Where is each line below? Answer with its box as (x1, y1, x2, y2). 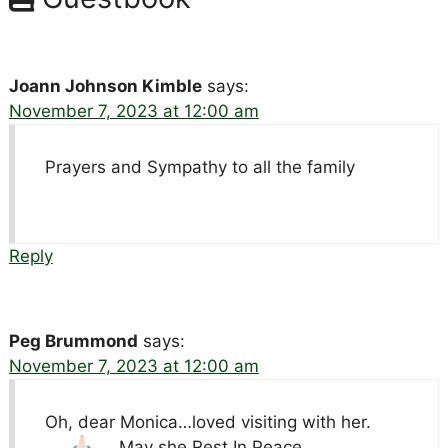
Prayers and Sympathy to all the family (44, 156, 355, 177)
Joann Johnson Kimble (8, 75, 202, 96)
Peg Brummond (8, 330, 138, 351)
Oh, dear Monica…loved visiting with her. (44, 411, 371, 432)
